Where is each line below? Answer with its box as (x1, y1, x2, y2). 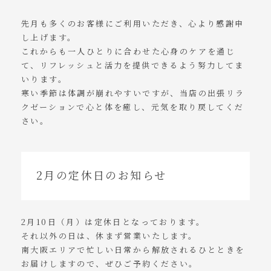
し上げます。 (21, 31, 77, 43)
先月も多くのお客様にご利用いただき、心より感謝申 (21, 18, 244, 29)
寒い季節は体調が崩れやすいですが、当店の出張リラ (21, 87, 245, 99)
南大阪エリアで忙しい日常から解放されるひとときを (21, 244, 245, 255)
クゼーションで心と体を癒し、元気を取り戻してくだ (21, 101, 244, 113)
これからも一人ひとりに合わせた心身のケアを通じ (21, 45, 236, 57)
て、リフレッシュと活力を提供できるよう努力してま (21, 59, 244, 71)
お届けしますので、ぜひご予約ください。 (21, 258, 198, 269)
